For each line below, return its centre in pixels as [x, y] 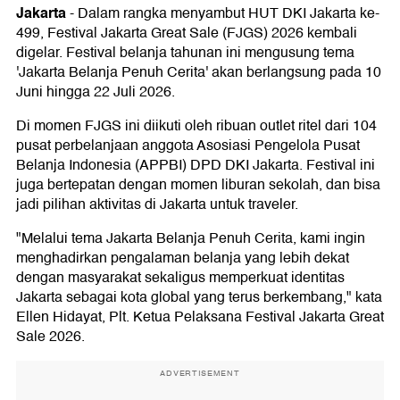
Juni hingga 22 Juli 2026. [96, 92]
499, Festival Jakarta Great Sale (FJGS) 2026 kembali [187, 33]
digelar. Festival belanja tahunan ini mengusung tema [185, 53]
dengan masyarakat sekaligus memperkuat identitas [180, 278]
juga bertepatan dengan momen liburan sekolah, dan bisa [198, 185]
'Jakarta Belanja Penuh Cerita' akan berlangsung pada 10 [199, 73]
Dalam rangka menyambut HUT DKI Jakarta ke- [229, 14]
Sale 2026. [50, 337]
